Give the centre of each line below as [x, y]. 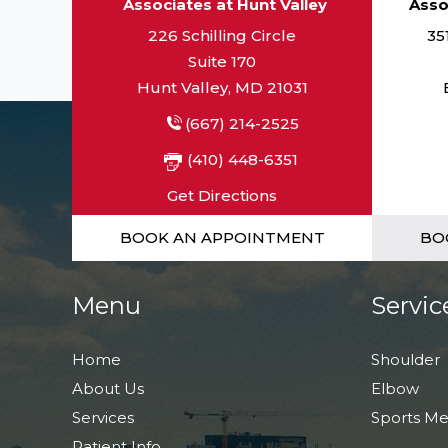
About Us [108, 388]
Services [103, 417]
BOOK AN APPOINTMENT [222, 237]
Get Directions [222, 195]
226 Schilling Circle [222, 35]
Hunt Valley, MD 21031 [222, 87]
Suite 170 [222, 61]
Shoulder [405, 359]
